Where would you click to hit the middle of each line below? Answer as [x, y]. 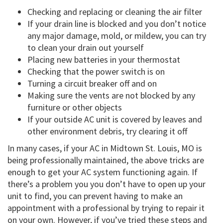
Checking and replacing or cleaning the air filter [115, 12]
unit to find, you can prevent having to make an [95, 196]
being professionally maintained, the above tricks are [106, 160]
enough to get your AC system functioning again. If [103, 172]
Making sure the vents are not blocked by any [111, 96]
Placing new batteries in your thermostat [104, 60]
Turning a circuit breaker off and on [92, 84]
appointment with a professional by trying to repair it [106, 208]
